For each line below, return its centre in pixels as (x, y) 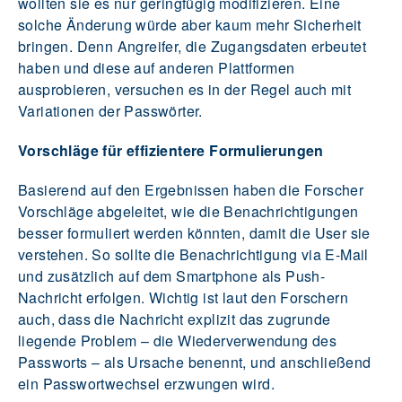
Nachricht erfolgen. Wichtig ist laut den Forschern (183, 297)
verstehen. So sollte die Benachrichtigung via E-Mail (193, 254)
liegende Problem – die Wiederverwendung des (178, 340)
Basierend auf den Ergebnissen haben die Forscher (191, 189)
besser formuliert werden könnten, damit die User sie (194, 232)
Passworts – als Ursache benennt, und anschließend (195, 362)
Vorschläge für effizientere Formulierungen (171, 150)
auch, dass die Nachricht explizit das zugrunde (175, 319)
